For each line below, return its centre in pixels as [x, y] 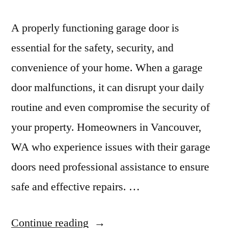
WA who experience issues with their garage [111, 147]
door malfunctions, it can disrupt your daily [108, 88]
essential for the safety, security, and [92, 48]
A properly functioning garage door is [95, 28]
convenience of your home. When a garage [107, 68]
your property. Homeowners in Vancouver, [106, 127]
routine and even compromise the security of [110, 107]
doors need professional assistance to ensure [110, 167]
